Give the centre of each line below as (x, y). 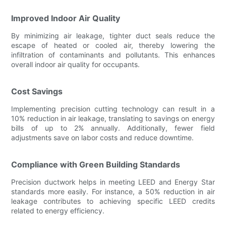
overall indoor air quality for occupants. (76, 64)
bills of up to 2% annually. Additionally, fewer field (113, 128)
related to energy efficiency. (58, 210)
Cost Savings (37, 91)
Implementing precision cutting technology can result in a (113, 108)
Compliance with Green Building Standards (96, 164)
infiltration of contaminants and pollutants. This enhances (113, 54)
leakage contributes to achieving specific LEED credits (113, 201)
